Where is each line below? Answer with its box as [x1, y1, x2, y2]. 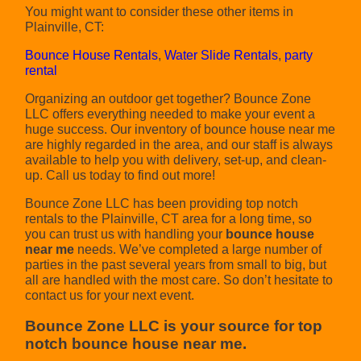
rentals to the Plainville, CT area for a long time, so [25, 211, 313, 226]
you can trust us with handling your [25, 226, 226, 241]
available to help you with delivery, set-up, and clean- [25, 152, 327, 167]
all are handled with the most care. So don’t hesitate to [25, 272, 334, 287]
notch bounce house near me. [25, 335, 247, 353]
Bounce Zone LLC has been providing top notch [25, 196, 299, 210]
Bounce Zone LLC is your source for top [25, 317, 323, 335]
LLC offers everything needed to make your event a [25, 106, 316, 121]
